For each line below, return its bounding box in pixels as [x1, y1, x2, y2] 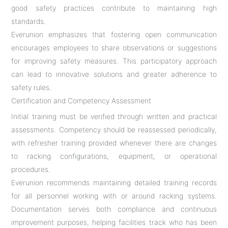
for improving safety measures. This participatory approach [11, 56, 217, 65]
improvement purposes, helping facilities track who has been [11, 217, 217, 226]
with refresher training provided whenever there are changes [11, 138, 217, 147]
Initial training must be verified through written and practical [11, 111, 217, 121]
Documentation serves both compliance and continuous [11, 204, 217, 213]
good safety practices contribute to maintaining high [11, 3, 217, 12]
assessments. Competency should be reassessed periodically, [11, 125, 217, 134]
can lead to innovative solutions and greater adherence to [11, 69, 217, 78]
